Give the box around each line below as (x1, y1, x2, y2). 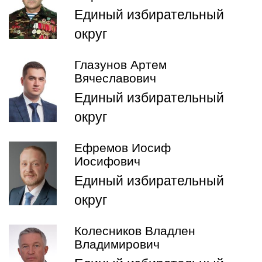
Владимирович (74, 237, 160, 251)
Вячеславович (74, 71, 156, 85)
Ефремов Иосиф (74, 140, 171, 155)
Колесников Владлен (74, 223, 195, 238)
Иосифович (74, 154, 140, 168)
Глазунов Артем (74, 57, 167, 72)
